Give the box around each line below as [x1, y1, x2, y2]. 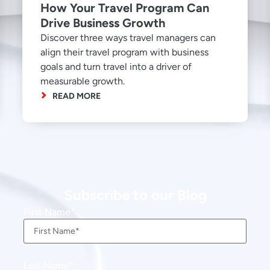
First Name [24, 206, 71, 218]
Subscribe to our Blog [63, 186, 207, 204]
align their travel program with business [40, 46, 209, 58]
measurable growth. [40, 75, 125, 87]
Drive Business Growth [40, 15, 166, 30]
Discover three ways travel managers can [40, 31, 216, 43]
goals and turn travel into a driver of [40, 60, 192, 72]
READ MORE [52, 90, 101, 101]
